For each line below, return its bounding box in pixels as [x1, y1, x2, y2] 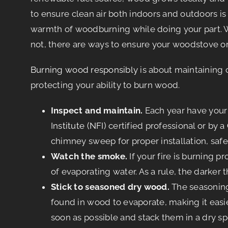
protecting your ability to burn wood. [30, 79, 180, 90]
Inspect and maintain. [50, 105, 145, 116]
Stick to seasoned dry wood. [50, 181, 169, 192]
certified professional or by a [106, 120, 227, 131]
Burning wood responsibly [30, 64, 138, 75]
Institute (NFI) [50, 120, 106, 131]
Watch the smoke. [50, 151, 128, 161]
